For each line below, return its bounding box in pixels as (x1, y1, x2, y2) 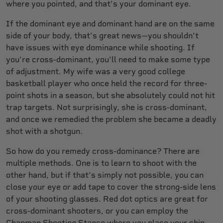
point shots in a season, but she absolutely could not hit (6, 90, 215, 100)
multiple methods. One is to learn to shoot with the (6, 158, 197, 168)
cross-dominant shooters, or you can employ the (6, 206, 188, 216)
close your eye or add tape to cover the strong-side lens (6, 182, 216, 192)
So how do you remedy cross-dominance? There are (6, 146, 200, 156)
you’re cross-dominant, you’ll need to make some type (6, 54, 210, 64)
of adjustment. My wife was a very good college (6, 66, 185, 76)
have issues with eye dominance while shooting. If (6, 42, 195, 52)
